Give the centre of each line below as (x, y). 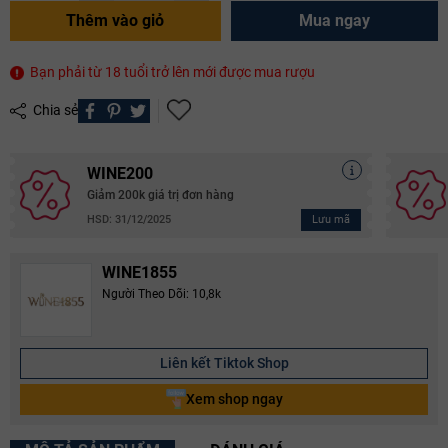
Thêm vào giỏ (115, 20)
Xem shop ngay (234, 398)
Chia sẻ (54, 110)
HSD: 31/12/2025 (129, 220)
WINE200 (120, 173)
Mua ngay (334, 20)
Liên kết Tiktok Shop (224, 362)
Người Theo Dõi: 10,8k (161, 293)
